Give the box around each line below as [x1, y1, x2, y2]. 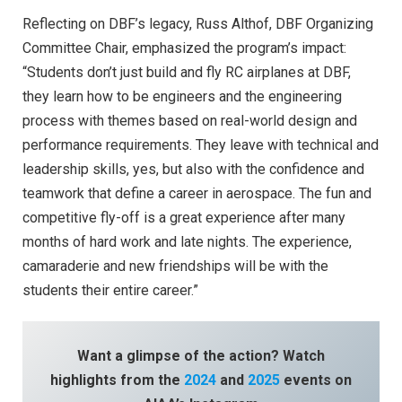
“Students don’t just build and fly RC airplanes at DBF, [22, 64, 351, 82]
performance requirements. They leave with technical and [22, 136, 379, 154]
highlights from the [50, 371, 184, 389]
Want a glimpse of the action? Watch [77, 346, 325, 364]
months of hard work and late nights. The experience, [22, 233, 352, 251]
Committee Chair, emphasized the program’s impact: [22, 39, 346, 57]
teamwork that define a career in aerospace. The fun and [22, 185, 371, 203]
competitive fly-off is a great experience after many [22, 209, 345, 227]
